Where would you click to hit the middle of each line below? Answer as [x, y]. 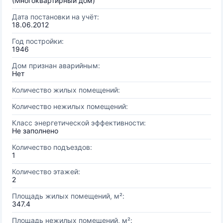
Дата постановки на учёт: [56, 17]
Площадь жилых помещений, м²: [68, 196]
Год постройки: [38, 41]
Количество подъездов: [52, 147]
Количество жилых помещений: [66, 90]
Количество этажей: [46, 171]
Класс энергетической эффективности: [79, 123]
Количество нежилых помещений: [70, 106]
